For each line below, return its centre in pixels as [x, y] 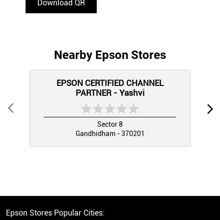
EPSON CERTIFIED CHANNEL [110, 83]
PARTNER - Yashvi [110, 93]
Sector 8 [110, 124]
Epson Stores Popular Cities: [55, 213]
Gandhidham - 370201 [110, 134]
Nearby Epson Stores [110, 55]
